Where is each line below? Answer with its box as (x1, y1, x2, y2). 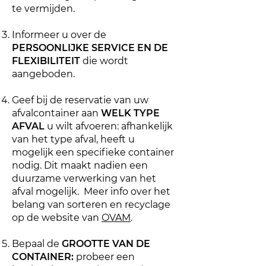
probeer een (74, 251, 135, 262)
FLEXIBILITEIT (12, 55, 80, 66)
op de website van (12, 212, 102, 223)
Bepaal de (12, 238, 62, 249)
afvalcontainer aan (12, 107, 101, 119)
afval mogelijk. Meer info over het (12, 186, 170, 197)
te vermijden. (12, 3, 77, 14)
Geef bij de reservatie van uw (12, 94, 148, 106)
